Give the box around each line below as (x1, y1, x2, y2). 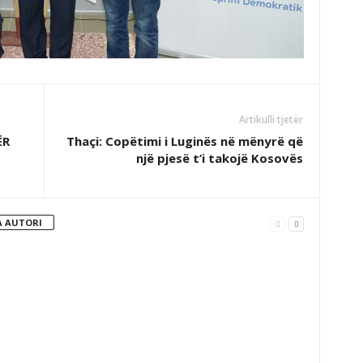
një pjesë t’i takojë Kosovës (135, 150, 303, 167)
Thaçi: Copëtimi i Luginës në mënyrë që (66, 133, 303, 150)
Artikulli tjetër (238, 113, 303, 127)
